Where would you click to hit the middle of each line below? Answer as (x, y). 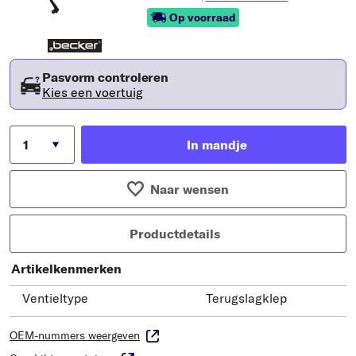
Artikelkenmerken (66, 268)
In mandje (217, 144)
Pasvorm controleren (106, 77)
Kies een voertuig (93, 92)
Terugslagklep (246, 298)
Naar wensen (189, 189)
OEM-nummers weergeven (75, 335)
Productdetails (175, 233)
